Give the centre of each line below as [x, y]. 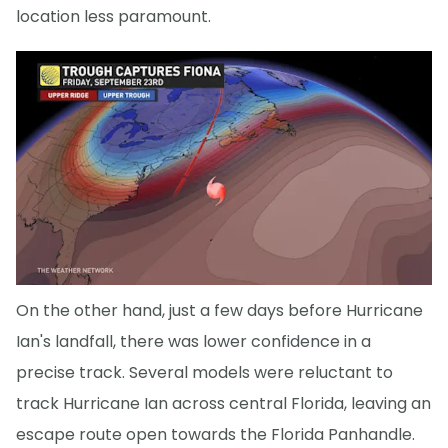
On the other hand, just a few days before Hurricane [219, 310]
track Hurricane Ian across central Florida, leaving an [223, 403]
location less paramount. [113, 17]
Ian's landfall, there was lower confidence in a [193, 341]
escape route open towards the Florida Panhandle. [215, 434]
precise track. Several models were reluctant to [204, 372]
